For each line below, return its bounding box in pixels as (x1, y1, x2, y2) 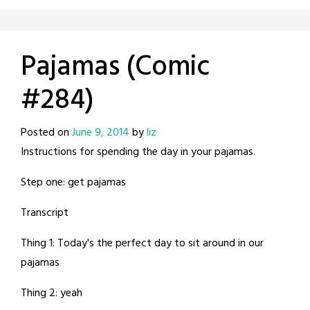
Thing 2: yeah (21, 284, 82, 302)
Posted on (21, 123, 72, 142)
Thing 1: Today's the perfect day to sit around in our (21, 234, 264, 253)
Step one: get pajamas (21, 173, 126, 192)
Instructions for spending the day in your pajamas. (21, 143, 255, 161)
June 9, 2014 (72, 123, 129, 142)
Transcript (21, 203, 69, 222)
